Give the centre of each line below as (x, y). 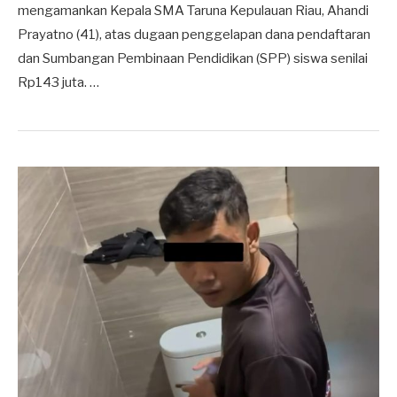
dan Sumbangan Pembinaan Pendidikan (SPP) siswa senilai (193, 58)
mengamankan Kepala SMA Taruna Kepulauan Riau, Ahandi (193, 10)
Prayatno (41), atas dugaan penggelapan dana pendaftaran (194, 34)
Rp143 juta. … (58, 82)
